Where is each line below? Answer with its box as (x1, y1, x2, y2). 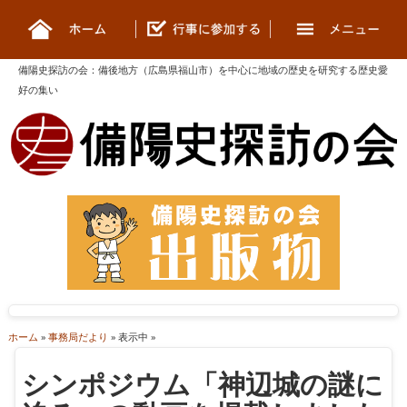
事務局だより (47, 331, 108, 344)
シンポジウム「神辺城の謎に (22, 364, 384, 402)
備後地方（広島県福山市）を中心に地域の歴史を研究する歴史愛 (98, 63, 388, 76)
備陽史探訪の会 (18, 63, 88, 76)
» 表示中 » (107, 331, 155, 344)
